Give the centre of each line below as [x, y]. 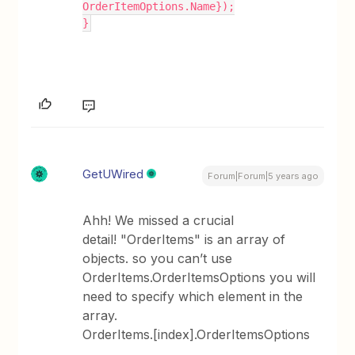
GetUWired [113, 174]
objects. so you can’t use [158, 258]
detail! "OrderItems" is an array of [184, 239]
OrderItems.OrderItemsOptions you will [199, 277]
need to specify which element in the [193, 296]
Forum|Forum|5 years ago [263, 176]
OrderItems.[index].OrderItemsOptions [197, 334]
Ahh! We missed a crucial [158, 220]
